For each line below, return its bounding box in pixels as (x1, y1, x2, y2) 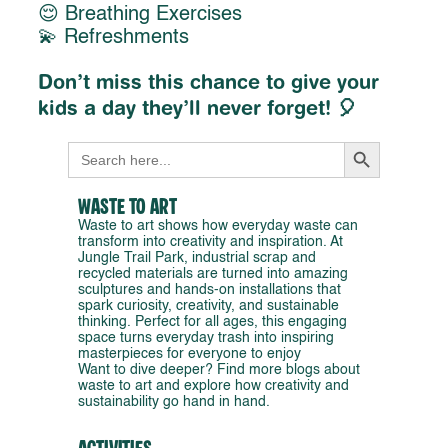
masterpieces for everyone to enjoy (78, 346, 301, 361)
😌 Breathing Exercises (38, 5, 242, 26)
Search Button (343, 132, 381, 148)
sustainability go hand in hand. (78, 394, 270, 409)
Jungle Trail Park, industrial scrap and (78, 250, 316, 265)
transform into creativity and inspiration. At (78, 234, 343, 249)
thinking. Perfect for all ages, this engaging (78, 314, 347, 329)
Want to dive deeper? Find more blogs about (78, 362, 360, 377)
